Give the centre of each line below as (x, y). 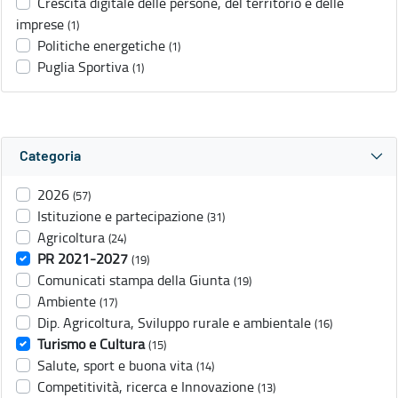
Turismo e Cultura (91, 344)
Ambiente (67, 302)
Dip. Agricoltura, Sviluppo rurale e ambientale (174, 323)
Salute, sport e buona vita (115, 366)
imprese (40, 24)
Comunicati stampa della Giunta (134, 280)
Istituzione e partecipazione (120, 216)
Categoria (50, 157)
